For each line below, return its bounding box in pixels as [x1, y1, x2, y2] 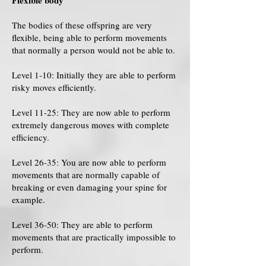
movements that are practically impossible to [12, 231, 176, 243]
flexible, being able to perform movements [12, 31, 167, 43]
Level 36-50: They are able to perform [12, 218, 153, 230]
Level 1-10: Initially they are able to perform [12, 69, 176, 81]
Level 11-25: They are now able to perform [12, 106, 170, 118]
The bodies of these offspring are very [12, 19, 152, 31]
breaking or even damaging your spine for [12, 181, 167, 193]
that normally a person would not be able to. [12, 44, 175, 56]
